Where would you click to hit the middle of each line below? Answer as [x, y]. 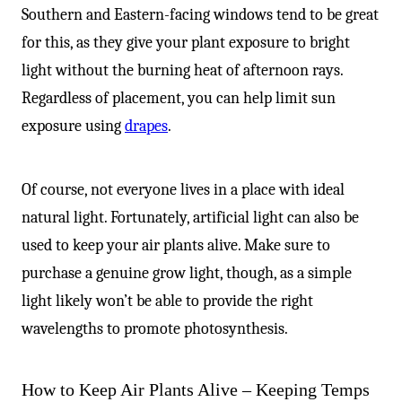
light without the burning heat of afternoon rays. [182, 70]
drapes [146, 126]
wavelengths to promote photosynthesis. [157, 328]
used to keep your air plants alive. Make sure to [176, 245]
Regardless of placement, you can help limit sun [179, 98]
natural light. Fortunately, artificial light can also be [190, 217]
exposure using [73, 126]
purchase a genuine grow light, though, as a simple [187, 273]
